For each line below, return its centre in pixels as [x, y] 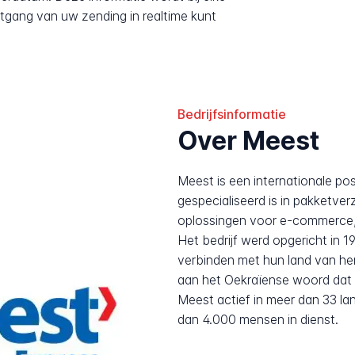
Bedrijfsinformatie [232, 114]
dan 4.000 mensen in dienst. [258, 320]
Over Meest [248, 140]
